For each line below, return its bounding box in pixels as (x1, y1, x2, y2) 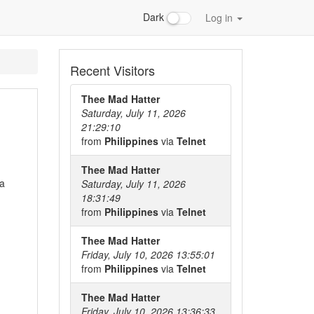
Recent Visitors (69, 61, 155, 79)
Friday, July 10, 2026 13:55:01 (81, 247, 215, 261)
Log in (205, 11, 235, 25)
